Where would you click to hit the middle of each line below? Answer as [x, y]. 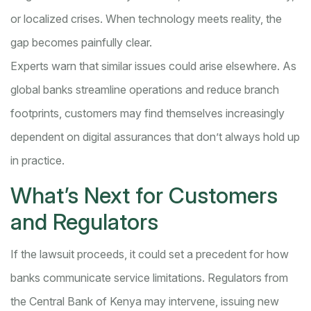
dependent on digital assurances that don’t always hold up [155, 137]
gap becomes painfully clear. [81, 43]
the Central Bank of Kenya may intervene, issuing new [145, 302]
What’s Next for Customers [144, 196]
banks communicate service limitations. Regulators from [149, 278]
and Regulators [84, 222]
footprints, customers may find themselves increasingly [148, 114]
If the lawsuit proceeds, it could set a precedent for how [150, 254]
